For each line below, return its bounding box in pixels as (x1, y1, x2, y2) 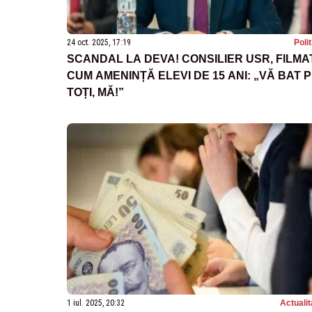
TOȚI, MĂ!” (67, 86, 124, 99)
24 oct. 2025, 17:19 (67, 38, 131, 48)
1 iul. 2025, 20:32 (67, 297, 125, 308)
